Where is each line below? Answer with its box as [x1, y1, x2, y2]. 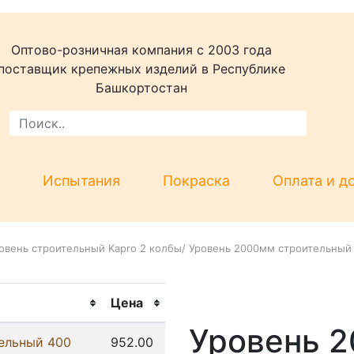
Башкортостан [96, 80, 188, 96]
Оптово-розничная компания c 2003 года [11, 42, 273, 58]
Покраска [163, 171, 230, 189]
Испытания [43, 171, 120, 189]
